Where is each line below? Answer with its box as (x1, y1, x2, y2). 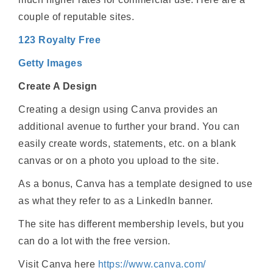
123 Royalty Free (18, 34, 101, 45)
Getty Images (18, 57, 83, 68)
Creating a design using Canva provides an (18, 104, 218, 115)
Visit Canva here (18, 258, 98, 269)
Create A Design (18, 80, 97, 91)
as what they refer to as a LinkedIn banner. (18, 195, 213, 206)
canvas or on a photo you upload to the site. (18, 155, 219, 166)
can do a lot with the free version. (18, 235, 171, 246)
